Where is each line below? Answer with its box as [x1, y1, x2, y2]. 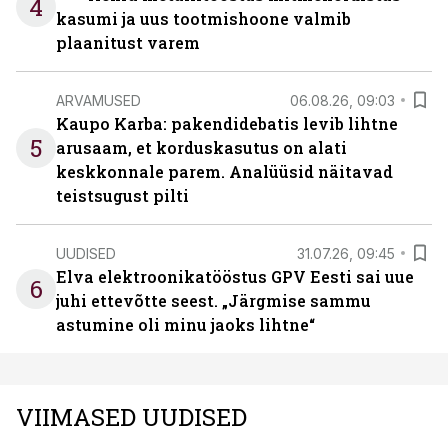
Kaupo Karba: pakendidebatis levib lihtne [56, 113, 398, 134]
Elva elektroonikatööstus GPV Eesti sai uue [56, 266, 414, 287]
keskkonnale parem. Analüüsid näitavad [56, 161, 393, 182]
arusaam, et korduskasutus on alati [56, 137, 347, 158]
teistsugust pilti [56, 185, 189, 206]
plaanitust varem [56, 32, 200, 53]
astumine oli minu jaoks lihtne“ [56, 314, 315, 335]
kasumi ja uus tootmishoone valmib [56, 8, 351, 29]
